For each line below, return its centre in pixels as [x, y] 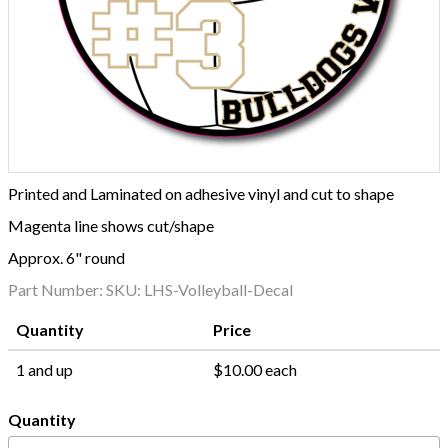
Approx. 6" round [66, 257]
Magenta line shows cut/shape [111, 225]
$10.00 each [255, 369]
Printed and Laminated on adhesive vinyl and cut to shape [201, 193]
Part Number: [57, 289]
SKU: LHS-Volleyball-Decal [199, 289]
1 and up [44, 369]
